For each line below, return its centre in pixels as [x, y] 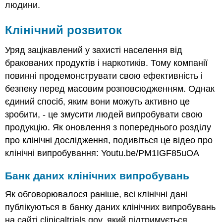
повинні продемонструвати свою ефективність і [104, 76]
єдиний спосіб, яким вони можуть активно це [98, 101]
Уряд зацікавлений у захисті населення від [94, 50]
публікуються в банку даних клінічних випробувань [111, 207]
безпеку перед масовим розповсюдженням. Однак [110, 88]
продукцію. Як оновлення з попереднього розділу [108, 127]
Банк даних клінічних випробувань [97, 175]
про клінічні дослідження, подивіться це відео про [109, 140]
